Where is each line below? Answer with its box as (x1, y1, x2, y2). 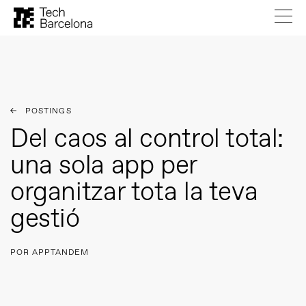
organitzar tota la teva (10, 176, 258, 210)
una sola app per (10, 149, 197, 184)
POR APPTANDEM (10, 247, 89, 258)
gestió (10, 202, 80, 237)
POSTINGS (25, 106, 72, 117)
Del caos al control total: (10, 122, 284, 157)
